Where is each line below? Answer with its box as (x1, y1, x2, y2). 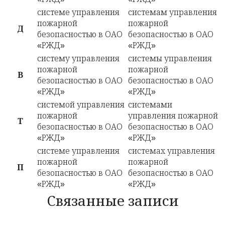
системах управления (128, 147, 215, 156)
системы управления (128, 54, 212, 63)
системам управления (128, 8, 217, 17)
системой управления (37, 100, 125, 109)
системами (128, 100, 172, 109)
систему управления (37, 54, 120, 63)
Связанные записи (46, 193, 179, 209)
